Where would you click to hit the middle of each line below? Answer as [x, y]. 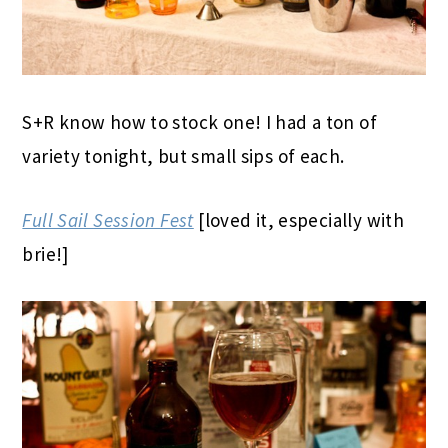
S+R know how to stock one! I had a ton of [199, 121]
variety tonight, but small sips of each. [183, 155]
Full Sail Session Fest [108, 219]
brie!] [45, 253]
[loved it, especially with [299, 219]
